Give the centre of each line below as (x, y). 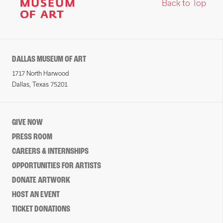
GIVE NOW (27, 123)
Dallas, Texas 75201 (40, 84)
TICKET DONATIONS (41, 209)
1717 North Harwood (41, 73)
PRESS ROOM (32, 137)
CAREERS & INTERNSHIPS (50, 152)
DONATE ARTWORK (41, 180)
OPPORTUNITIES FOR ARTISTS (56, 166)
